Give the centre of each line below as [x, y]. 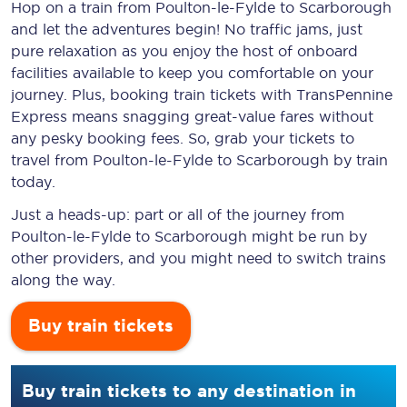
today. [33, 182]
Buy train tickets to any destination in [189, 391]
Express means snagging [103, 116]
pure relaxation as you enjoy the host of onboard [184, 51]
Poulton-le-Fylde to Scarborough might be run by [189, 236]
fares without [324, 116]
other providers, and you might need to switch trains [199, 258]
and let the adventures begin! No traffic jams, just [187, 29]
